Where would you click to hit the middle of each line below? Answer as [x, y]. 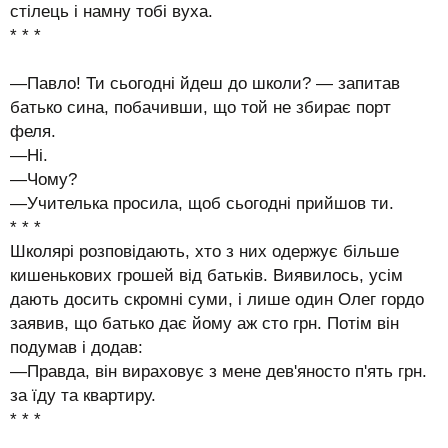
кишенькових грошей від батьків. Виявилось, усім [206, 275]
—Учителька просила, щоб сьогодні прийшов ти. [202, 203]
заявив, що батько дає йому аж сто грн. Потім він [204, 323]
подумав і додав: [76, 347]
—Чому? [43, 179]
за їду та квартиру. [83, 395]
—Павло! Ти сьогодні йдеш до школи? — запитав [205, 83]
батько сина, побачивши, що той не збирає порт [200, 107]
